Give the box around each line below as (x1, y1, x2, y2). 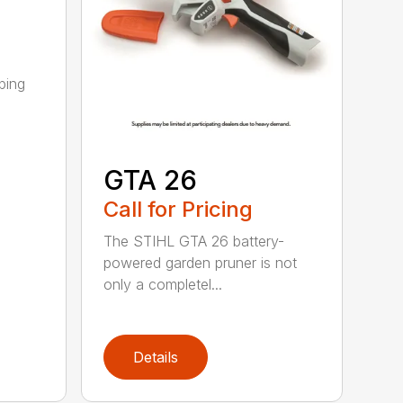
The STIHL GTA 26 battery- (103, 232, 285, 251)
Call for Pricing (103, 196, 254, 223)
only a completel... (103, 275, 223, 294)
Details (133, 348, 179, 367)
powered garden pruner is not (103, 254, 298, 273)
